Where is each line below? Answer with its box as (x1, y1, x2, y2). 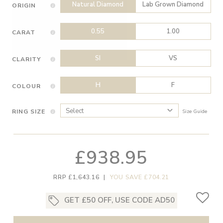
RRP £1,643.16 (53, 173, 100, 182)
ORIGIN (11, 1, 36, 10)
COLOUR (11, 82, 41, 91)
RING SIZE (11, 108, 46, 116)
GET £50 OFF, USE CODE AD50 (64, 195, 175, 205)
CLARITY (11, 55, 41, 63)
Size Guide (182, 108, 208, 115)
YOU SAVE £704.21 (110, 173, 170, 182)
